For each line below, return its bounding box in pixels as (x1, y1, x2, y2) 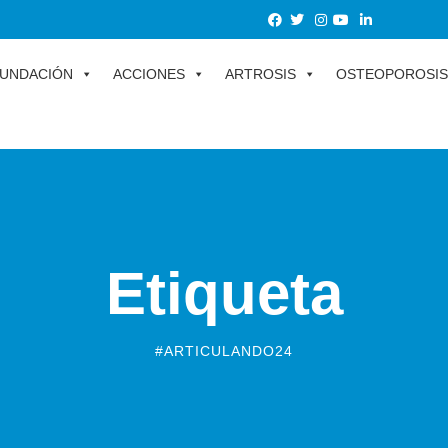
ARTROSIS (224, 66, 296, 82)
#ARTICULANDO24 (155, 343, 293, 359)
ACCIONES (112, 66, 185, 82)
